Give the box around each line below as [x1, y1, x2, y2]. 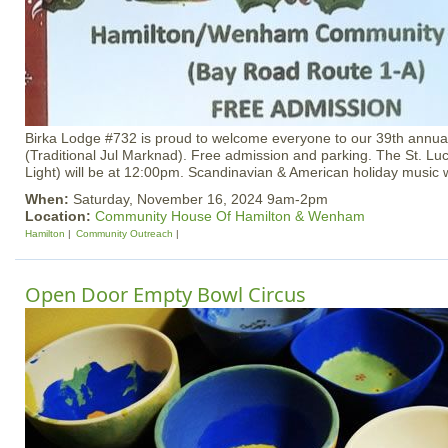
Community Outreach [76, 228, 173, 239]
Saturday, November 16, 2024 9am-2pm [73, 191, 328, 207]
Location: [25, 208, 95, 224]
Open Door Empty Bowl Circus [25, 281, 306, 308]
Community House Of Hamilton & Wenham [95, 208, 365, 224]
